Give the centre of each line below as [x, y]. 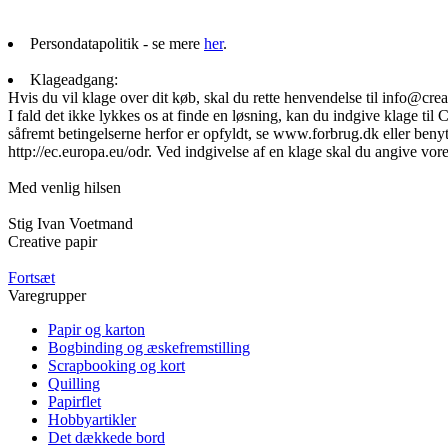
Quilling [74, 383]
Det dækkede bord [106, 437]
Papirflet [74, 401]
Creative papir [52, 241]
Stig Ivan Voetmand [70, 223]
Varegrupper [47, 295]
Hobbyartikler [92, 419]
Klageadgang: [74, 79]
